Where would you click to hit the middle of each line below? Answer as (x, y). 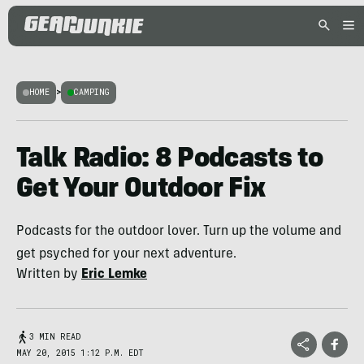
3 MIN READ (55, 337)
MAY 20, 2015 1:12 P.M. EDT (80, 353)
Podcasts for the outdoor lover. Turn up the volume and (179, 232)
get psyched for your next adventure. (126, 254)
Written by (49, 275)
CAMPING (92, 92)
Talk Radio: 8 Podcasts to (170, 160)
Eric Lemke (114, 275)
